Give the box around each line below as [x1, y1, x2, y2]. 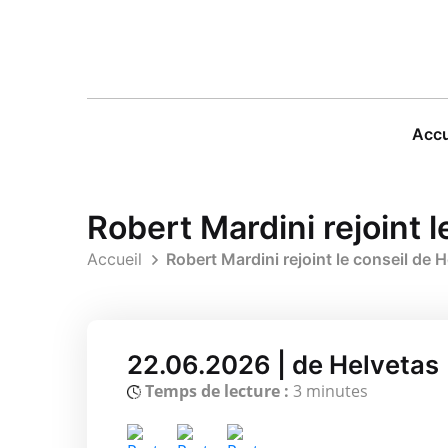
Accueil [87, 248, 142, 269]
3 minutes [289, 379, 368, 402]
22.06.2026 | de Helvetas [127, 348, 439, 380]
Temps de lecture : [145, 379, 289, 402]
